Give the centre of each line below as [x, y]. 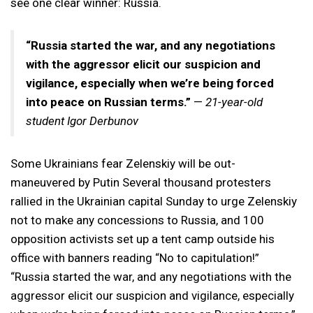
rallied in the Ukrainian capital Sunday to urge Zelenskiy [154, 201]
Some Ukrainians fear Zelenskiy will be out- [123, 163]
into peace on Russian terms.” [108, 102]
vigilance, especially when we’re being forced [150, 83]
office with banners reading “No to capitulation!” [135, 257]
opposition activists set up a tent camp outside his [143, 239]
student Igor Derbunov [82, 121]
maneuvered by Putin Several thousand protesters [141, 182]
